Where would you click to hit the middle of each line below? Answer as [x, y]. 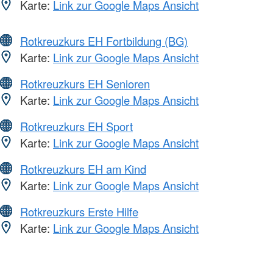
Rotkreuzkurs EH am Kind [83, 168]
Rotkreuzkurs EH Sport [76, 126]
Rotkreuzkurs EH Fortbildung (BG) [104, 41]
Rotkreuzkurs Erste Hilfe [79, 211]
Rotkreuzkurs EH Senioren [85, 83]
